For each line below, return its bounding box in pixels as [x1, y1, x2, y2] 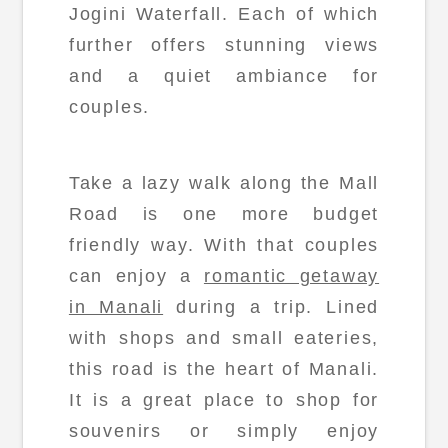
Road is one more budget [68, 203, 380, 224]
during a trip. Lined [163, 296, 380, 317]
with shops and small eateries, [68, 327, 380, 348]
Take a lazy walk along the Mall [68, 172, 380, 193]
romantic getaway [203, 265, 380, 286]
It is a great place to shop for [68, 389, 380, 410]
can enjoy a [68, 265, 204, 286]
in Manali [68, 296, 164, 317]
